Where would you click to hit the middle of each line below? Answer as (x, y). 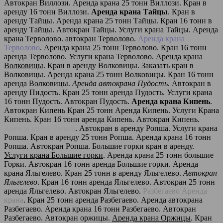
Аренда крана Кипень (171, 101)
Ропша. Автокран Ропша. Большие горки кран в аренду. (99, 146)
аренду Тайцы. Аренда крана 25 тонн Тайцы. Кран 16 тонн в (108, 20)
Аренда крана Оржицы (151, 218)
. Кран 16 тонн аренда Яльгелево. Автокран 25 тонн (126, 182)
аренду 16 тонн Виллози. (48, 11)
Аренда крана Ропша (40, 128)
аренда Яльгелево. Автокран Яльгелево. (73, 191)
